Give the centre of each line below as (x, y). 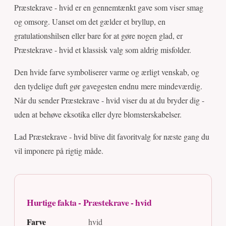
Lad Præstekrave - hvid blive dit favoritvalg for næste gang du (112, 137)
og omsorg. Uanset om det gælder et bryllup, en (90, 22)
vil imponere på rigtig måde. (59, 151)
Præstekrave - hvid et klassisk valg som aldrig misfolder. (103, 50)
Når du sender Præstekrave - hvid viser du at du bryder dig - (109, 100)
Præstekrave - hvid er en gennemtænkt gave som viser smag (109, 8)
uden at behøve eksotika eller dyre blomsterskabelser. (98, 115)
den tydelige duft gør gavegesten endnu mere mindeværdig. (108, 86)
